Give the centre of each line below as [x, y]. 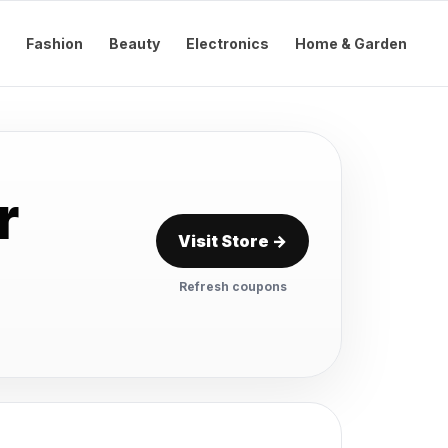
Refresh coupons [232, 286]
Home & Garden [351, 43]
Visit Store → [232, 240]
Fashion [54, 43]
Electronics [227, 43]
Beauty [134, 43]
